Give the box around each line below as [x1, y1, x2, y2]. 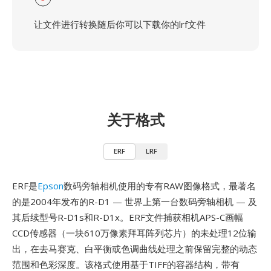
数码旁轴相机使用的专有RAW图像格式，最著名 [64, 180, 256, 192]
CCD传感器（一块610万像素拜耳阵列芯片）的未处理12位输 [12, 227, 256, 239]
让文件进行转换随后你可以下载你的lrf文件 [34, 18, 206, 30]
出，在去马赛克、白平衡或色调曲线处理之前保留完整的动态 [12, 243, 257, 255]
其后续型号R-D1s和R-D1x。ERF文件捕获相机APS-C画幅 [12, 211, 243, 223]
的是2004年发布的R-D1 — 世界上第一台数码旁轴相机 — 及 [12, 195, 257, 207]
